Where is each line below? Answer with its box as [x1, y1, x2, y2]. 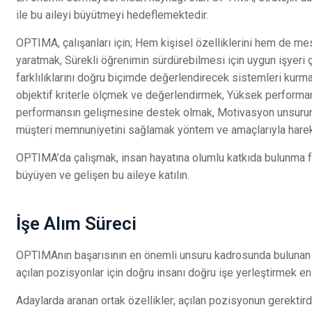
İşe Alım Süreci [16, 213, 136, 234]
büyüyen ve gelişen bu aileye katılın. [16, 169, 189, 182]
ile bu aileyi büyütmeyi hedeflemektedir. [16, 8, 208, 22]
